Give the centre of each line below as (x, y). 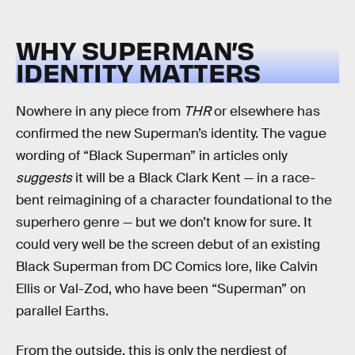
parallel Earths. (62, 311)
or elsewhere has (265, 112)
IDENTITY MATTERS (138, 72)
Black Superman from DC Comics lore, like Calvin (167, 267)
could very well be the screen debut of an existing (168, 245)
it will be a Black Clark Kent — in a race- (195, 178)
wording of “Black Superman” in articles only (152, 156)
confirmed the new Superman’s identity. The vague (171, 134)
